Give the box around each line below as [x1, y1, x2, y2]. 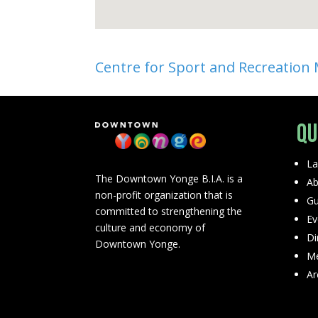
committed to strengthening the [95, 204, 243, 219]
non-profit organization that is [95, 188, 234, 202]
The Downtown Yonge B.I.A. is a [95, 172, 243, 186]
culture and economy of [95, 221, 206, 235]
